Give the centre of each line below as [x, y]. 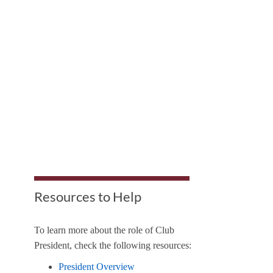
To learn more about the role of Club [104, 230]
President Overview [97, 266]
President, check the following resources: [113, 245]
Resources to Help [88, 197]
